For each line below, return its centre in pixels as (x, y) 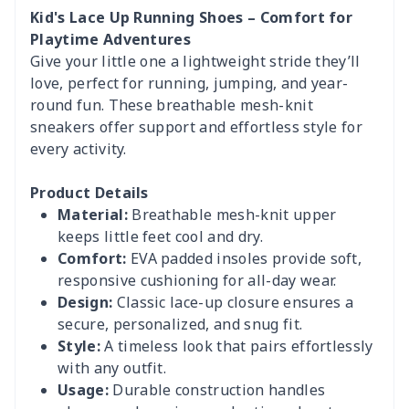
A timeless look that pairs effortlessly (236, 346)
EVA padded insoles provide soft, (244, 258)
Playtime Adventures (111, 39)
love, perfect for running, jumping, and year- (189, 83)
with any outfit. (112, 368)
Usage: (83, 390)
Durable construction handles (217, 390)
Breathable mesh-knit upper (232, 215)
